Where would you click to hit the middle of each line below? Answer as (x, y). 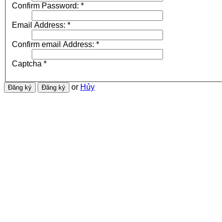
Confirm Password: (45, 6)
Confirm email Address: (53, 45)
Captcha (27, 64)
